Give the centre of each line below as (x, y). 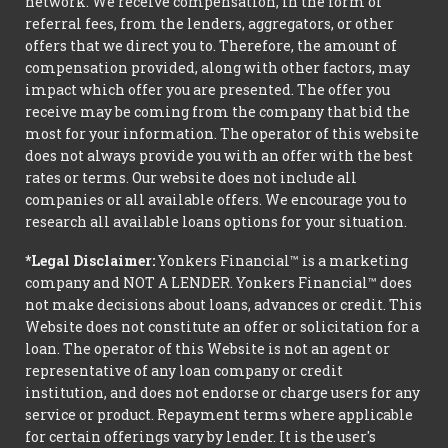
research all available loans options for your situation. (216, 221)
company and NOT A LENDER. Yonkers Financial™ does (218, 282)
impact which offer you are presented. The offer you (207, 89)
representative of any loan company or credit (184, 370)
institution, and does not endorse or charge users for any (222, 392)
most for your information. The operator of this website (222, 133)
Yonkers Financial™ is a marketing (281, 260)
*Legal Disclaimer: (90, 260)
